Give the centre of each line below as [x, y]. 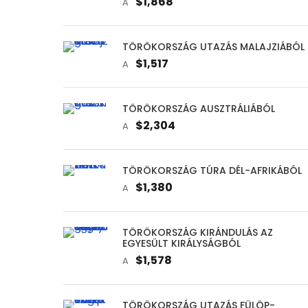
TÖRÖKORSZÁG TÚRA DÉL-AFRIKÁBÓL [212, 170]
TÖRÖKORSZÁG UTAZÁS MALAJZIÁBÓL [213, 46]
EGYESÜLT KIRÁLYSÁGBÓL [181, 243]
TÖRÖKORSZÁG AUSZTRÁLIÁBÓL [199, 108]
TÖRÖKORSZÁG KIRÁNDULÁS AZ [198, 232]
